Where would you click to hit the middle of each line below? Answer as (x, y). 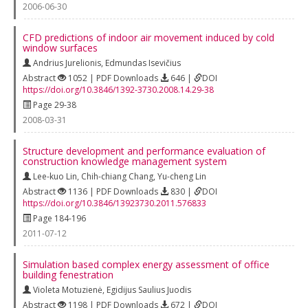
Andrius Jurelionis (67, 63)
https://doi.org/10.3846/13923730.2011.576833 (114, 203)
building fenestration (68, 274)
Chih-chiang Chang (117, 176)
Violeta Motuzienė (68, 289)
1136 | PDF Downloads (113, 191)
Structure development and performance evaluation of (144, 151)
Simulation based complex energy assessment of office (146, 264)
